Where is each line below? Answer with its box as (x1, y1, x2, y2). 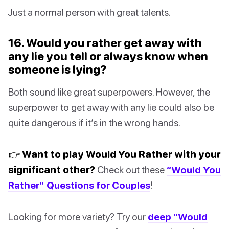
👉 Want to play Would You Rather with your (8, 148, 221, 161)
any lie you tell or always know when (8, 49, 208, 63)
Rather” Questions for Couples (8, 179, 150, 191)
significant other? (8, 164, 95, 176)
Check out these (95, 164, 167, 176)
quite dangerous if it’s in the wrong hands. (8, 117, 180, 129)
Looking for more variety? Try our (8, 211, 148, 223)
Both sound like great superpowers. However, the (8, 86, 210, 98)
